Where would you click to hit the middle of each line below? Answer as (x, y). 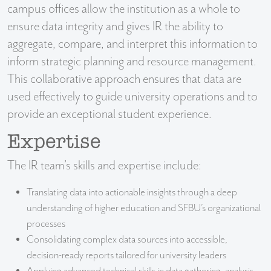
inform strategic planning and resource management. (132, 62)
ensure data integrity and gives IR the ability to (115, 27)
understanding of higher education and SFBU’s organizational (144, 208)
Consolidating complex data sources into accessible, (127, 240)
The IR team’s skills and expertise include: (104, 166)
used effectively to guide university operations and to (132, 97)
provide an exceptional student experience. (109, 114)
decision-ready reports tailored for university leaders (126, 255)
